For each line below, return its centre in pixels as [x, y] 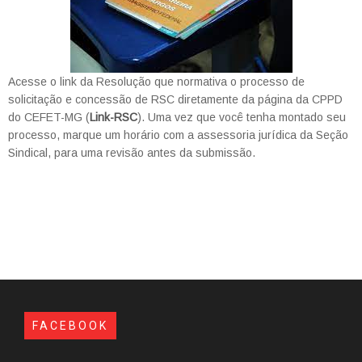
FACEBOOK [70, 325]
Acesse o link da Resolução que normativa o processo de [156, 82]
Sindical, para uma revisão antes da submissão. [132, 153]
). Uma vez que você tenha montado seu [242, 117]
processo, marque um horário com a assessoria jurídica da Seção [178, 135]
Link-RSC [114, 117]
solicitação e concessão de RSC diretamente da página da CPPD [175, 99]
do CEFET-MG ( [49, 117]
